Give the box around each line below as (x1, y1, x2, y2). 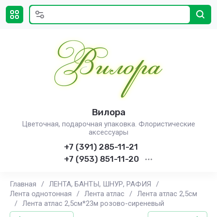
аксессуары (89, 128, 128, 137)
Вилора (92, 107, 125, 118)
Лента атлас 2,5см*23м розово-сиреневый (22, 199, 164, 208)
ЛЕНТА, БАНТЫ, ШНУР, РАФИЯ (49, 180, 151, 188)
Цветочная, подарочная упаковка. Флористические (22, 120, 195, 128)
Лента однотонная (10, 189, 72, 198)
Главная (10, 180, 36, 188)
